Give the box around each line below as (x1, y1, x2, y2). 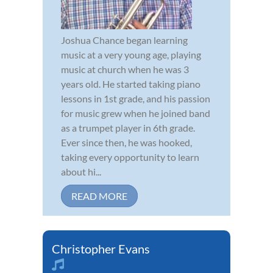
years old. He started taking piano (61, 78, 200, 90)
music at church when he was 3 (61, 63, 189, 76)
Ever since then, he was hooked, (61, 136, 192, 149)
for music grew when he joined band (61, 107, 210, 119)
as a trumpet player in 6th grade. (61, 122, 195, 134)
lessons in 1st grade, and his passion (61, 93, 210, 105)
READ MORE (71, 190, 127, 202)
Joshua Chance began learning (61, 34, 188, 46)
